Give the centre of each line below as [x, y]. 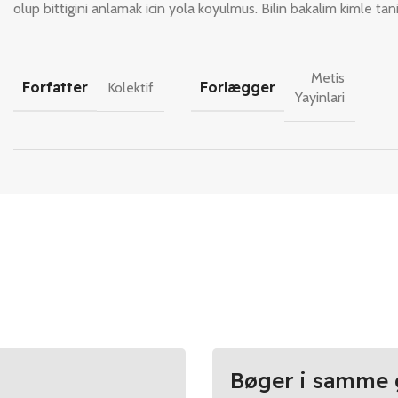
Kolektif [130, 87]
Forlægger [237, 87]
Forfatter [55, 87]
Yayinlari [319, 97]
